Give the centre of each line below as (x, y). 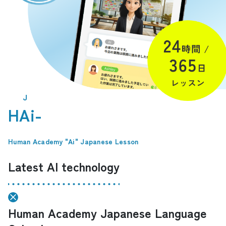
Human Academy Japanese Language (107, 213)
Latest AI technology (64, 166)
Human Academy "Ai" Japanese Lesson (73, 141)
